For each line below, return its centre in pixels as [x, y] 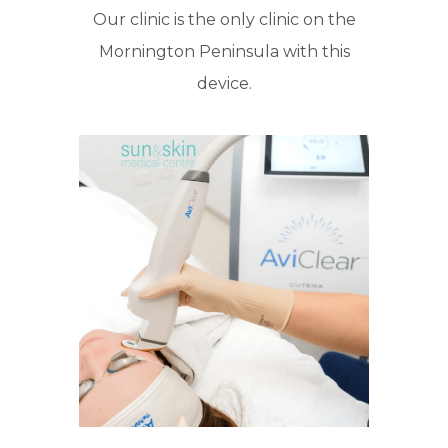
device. [224, 83]
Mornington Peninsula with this [224, 51]
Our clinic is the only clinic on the [224, 19]
